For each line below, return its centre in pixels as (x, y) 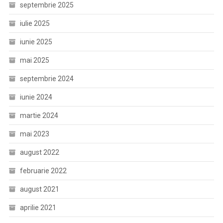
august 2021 (39, 189)
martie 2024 (39, 115)
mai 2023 (34, 134)
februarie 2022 (43, 170)
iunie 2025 (36, 42)
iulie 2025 (35, 23)
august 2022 (39, 152)
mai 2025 (34, 60)
